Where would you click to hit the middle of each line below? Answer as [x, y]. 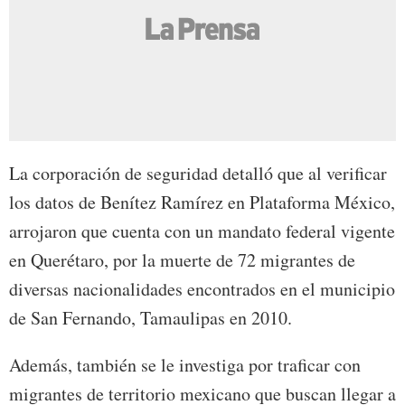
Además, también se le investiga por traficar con [185, 365]
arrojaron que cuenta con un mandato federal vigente [202, 231]
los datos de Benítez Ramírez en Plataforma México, [202, 202]
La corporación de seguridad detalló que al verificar [198, 174]
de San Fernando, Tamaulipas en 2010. [151, 318]
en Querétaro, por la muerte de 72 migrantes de [182, 260]
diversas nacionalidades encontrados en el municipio [202, 289]
